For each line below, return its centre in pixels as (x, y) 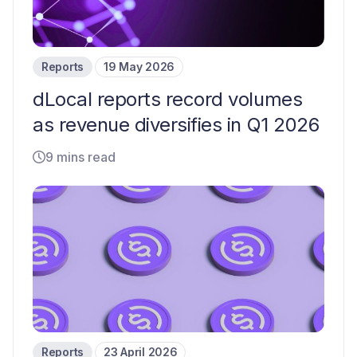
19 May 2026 (139, 67)
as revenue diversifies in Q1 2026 (176, 125)
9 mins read (80, 157)
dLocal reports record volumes (168, 100)
